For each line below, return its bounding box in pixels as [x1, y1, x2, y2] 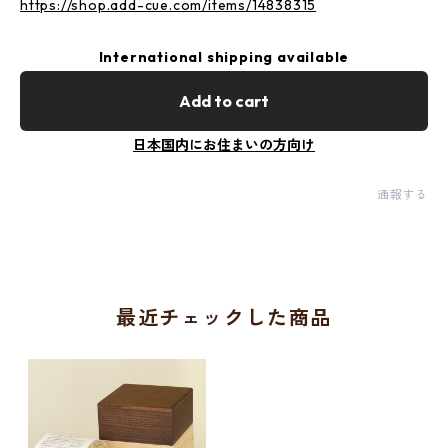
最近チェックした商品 [115, 305, 332, 330]
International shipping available [98, 48, 350, 66]
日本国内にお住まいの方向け [133, 136, 315, 154]
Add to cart [179, 91, 269, 111]
